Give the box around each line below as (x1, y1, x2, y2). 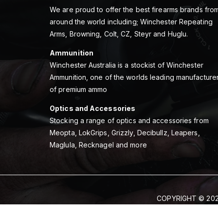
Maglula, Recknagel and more (50, 140, 147, 149)
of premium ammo (50, 85, 108, 93)
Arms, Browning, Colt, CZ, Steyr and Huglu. (50, 29, 188, 38)
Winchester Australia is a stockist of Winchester (50, 60, 203, 69)
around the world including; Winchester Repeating (50, 17, 213, 26)
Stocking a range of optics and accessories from (50, 116, 209, 125)
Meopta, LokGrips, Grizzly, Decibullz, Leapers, (50, 128, 200, 137)
